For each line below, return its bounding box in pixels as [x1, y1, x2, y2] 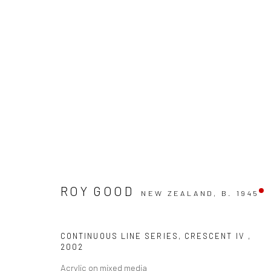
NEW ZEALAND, [141, 188, 221, 198]
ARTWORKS [48, 203, 128, 218]
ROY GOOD [60, 183, 134, 198]
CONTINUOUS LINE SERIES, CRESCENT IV [60, 231, 248, 241]
